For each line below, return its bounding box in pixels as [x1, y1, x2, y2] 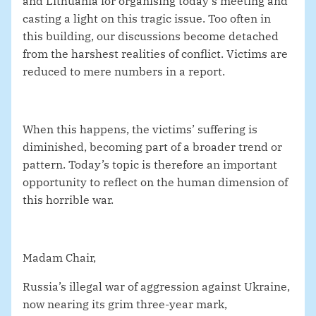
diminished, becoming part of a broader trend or [23, 140, 282, 154]
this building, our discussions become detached [23, 29, 279, 44]
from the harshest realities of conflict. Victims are [23, 47, 288, 61]
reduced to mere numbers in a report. [23, 64, 225, 79]
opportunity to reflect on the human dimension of [23, 175, 288, 190]
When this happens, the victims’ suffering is [23, 122, 257, 137]
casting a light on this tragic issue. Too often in [23, 11, 271, 26]
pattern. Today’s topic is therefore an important [23, 157, 277, 172]
